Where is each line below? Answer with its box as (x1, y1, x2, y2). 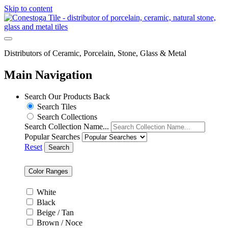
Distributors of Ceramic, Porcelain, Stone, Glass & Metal (4, 49, 186, 58)
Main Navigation (4, 68, 92, 81)
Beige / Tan (37, 208, 74, 217)
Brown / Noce (37, 218, 82, 227)
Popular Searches (24, 132, 80, 141)
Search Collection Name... (24, 122, 109, 131)
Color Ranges (28, 167, 68, 175)
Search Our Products (24, 92, 93, 101)
